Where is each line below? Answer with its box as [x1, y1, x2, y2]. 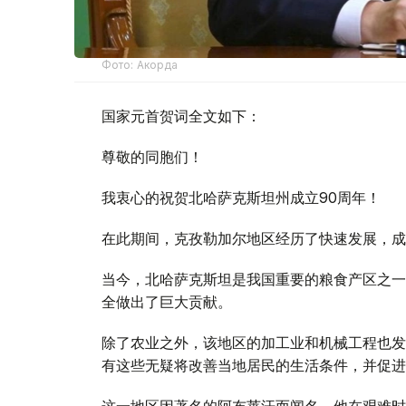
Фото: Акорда [101, 57, 179, 72]
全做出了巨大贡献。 [101, 292, 232, 311]
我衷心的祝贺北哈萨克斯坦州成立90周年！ [101, 188, 381, 207]
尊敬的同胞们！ [101, 147, 203, 166]
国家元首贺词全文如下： [101, 106, 261, 125]
